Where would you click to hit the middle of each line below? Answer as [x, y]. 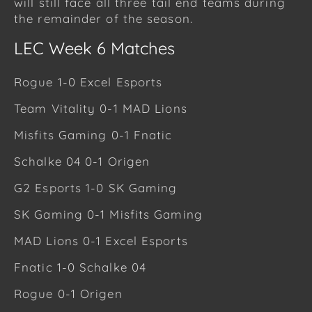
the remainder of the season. [103, 18]
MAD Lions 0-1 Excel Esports [101, 240]
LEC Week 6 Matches [94, 48]
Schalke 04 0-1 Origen [82, 161]
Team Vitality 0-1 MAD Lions [101, 108]
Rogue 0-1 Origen [68, 293]
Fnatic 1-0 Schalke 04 [80, 267]
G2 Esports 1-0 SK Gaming [96, 187]
